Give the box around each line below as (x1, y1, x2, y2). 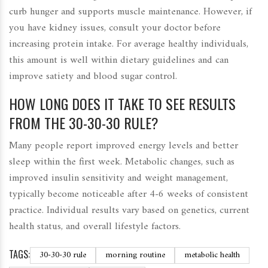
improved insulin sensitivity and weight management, (9, 169, 228, 187)
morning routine (105, 247, 165, 263)
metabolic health (184, 247, 240, 263)
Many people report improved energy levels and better (9, 136, 238, 155)
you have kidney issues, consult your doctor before (9, 19, 221, 37)
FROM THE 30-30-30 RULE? (9, 111, 159, 133)
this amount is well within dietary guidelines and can (9, 51, 229, 69)
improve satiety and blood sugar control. (9, 67, 177, 86)
